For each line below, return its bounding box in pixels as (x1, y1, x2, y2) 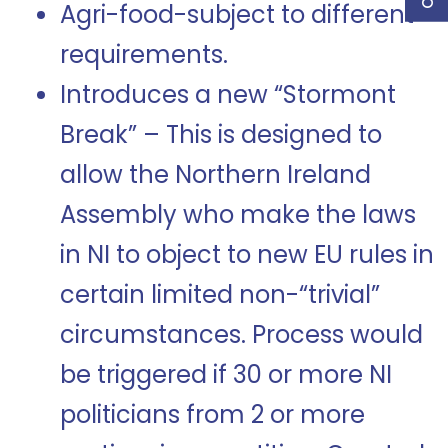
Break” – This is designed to (60, 118, 382, 151)
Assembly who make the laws (60, 198, 416, 231)
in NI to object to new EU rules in (60, 238, 434, 271)
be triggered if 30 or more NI (60, 358, 392, 391)
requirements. (60, 38, 234, 71)
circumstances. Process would (60, 318, 423, 351)
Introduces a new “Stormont (60, 78, 396, 111)
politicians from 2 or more (60, 398, 365, 431)
